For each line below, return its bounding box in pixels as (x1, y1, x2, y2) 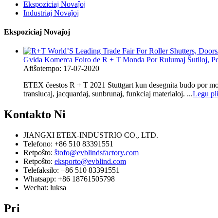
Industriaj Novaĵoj (23, 8, 79, 17)
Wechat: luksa (23, 183, 66, 192)
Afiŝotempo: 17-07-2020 (23, 64, 99, 73)
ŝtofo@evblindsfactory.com (54, 148, 139, 157)
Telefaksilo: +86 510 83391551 (23, 165, 120, 174)
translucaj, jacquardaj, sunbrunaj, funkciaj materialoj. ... (23, 90, 193, 98)
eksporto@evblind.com (54, 157, 126, 165)
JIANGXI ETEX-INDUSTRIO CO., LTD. (23, 130, 158, 139)
